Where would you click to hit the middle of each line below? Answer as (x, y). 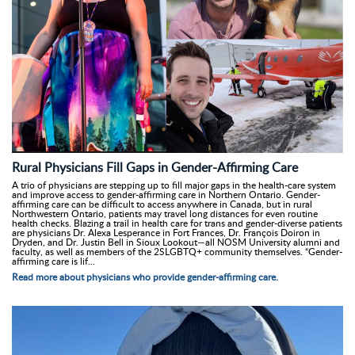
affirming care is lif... (53, 261)
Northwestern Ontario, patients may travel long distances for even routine (165, 213)
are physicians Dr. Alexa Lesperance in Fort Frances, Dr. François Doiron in (166, 232)
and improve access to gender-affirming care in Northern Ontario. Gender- (166, 194)
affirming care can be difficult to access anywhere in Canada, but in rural (162, 204)
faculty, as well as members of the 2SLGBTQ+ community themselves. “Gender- (177, 251)
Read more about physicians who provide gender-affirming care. (145, 277)
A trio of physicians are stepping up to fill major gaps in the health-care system (174, 185)
